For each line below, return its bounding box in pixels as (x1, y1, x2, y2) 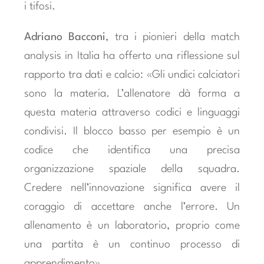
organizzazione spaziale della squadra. (24, 163, 240, 174)
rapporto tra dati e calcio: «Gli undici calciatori (24, 69, 240, 80)
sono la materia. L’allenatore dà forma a (24, 88, 240, 99)
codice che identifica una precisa (24, 144, 240, 156)
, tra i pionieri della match (105, 31, 240, 42)
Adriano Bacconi (24, 31, 106, 42)
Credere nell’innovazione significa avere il (24, 182, 240, 193)
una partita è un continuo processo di (24, 239, 240, 250)
